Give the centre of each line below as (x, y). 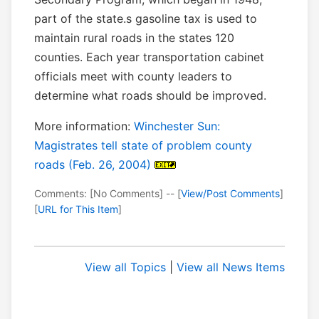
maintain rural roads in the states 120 (134, 38)
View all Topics (125, 267)
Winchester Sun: (177, 126)
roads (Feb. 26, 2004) (93, 165)
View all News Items (231, 267)
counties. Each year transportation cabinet (149, 57)
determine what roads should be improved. (150, 96)
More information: (84, 126)
